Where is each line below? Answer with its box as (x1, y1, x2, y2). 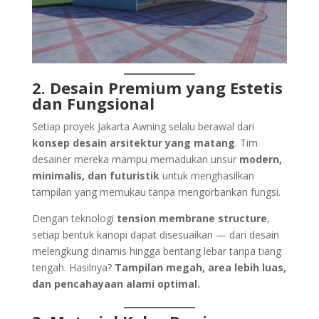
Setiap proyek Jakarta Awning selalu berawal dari (31, 119, 254, 133)
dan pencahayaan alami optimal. (31, 276, 200, 291)
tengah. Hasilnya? (31, 260, 115, 274)
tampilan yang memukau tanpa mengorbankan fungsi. (31, 184, 281, 199)
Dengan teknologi (31, 211, 117, 225)
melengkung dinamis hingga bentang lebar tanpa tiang (31, 244, 281, 258)
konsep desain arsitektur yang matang (31, 135, 235, 150)
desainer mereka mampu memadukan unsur (31, 152, 239, 166)
